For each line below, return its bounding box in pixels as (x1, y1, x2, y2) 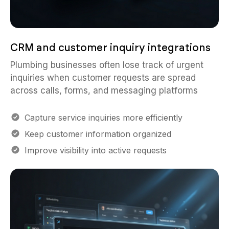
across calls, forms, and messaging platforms (10, 85, 198, 96)
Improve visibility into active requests (25, 145, 167, 155)
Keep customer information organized (25, 129, 171, 139)
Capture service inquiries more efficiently (25, 112, 182, 123)
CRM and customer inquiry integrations (10, 41, 211, 54)
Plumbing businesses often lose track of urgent (10, 60, 203, 70)
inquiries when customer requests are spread (10, 73, 196, 83)
